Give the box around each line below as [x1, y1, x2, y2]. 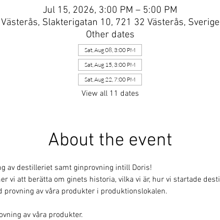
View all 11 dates [81, 88, 139, 99]
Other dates [85, 28, 135, 41]
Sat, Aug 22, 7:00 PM [84, 75, 136, 83]
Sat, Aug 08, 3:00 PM [84, 46, 136, 54]
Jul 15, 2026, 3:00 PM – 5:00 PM [43, 4, 177, 16]
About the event [48, 129, 172, 152]
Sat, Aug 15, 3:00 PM [84, 60, 136, 68]
